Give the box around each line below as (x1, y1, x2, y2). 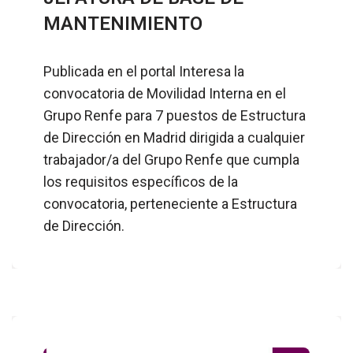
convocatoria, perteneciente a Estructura (43, 195, 297, 213)
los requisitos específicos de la (43, 173, 238, 191)
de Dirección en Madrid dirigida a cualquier (43, 129, 305, 147)
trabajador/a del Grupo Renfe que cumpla (43, 151, 299, 169)
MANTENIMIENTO (43, 13, 203, 35)
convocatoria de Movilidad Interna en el (43, 85, 286, 102)
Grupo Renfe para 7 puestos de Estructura (43, 107, 306, 124)
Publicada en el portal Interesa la (43, 63, 244, 80)
